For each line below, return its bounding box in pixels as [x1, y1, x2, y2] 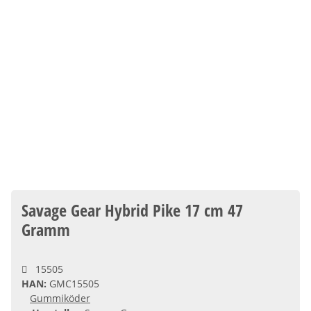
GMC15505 [49, 277, 99, 291]
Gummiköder [30, 292, 90, 305]
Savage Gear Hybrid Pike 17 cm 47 [22, 199, 243, 222]
